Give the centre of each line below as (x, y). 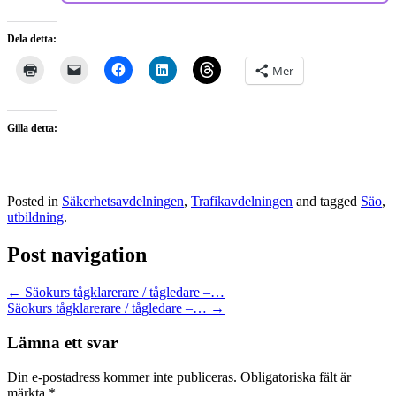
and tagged (327, 202)
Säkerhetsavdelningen (123, 202)
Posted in (34, 202)
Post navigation (77, 255)
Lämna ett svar (62, 343)
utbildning (35, 217)
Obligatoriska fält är (296, 377)
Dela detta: (32, 39)
